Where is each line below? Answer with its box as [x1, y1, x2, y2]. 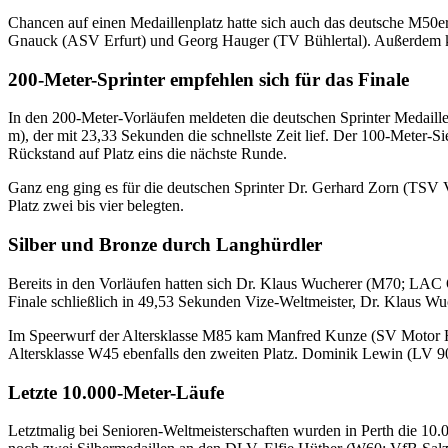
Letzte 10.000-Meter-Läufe [8, 381, 224, 403]
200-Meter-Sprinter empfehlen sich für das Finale [8, 68, 409, 90]
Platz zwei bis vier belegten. [8, 197, 184, 215]
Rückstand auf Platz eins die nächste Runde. [8, 145, 287, 163]
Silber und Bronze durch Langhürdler [8, 234, 322, 256]
